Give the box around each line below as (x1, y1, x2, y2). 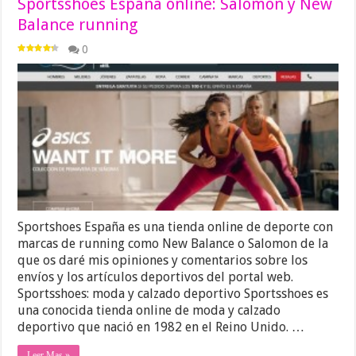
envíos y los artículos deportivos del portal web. (17, 269, 294, 285)
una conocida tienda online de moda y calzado (17, 303, 281, 319)
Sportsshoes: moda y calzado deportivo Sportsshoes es (17, 286, 329, 302)
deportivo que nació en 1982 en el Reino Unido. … (17, 319, 305, 335)
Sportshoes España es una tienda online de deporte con (17, 219, 334, 235)
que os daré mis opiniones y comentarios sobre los (17, 253, 308, 269)
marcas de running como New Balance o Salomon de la (17, 236, 329, 252)
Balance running (17, 14, 138, 34)
